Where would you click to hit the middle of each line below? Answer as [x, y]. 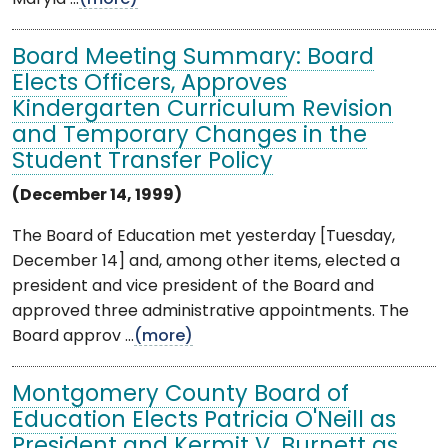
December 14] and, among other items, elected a [206, 261]
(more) [163, 336]
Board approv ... [73, 336]
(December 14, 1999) [97, 195]
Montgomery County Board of [180, 395]
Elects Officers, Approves [149, 84]
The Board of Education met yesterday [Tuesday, [203, 236]
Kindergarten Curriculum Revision [202, 110]
